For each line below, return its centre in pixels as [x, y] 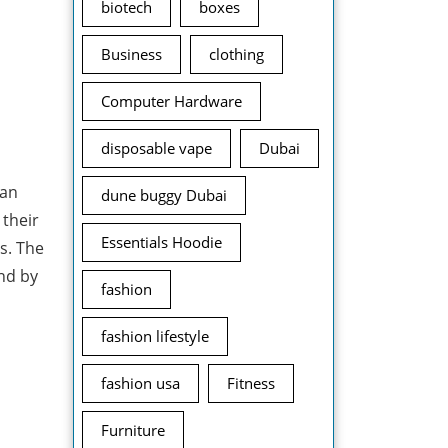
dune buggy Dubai [164, 195]
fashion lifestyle [155, 336]
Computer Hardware [171, 101]
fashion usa [140, 383]
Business [131, 54]
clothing [236, 54]
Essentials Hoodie [161, 242]
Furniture [133, 430]
